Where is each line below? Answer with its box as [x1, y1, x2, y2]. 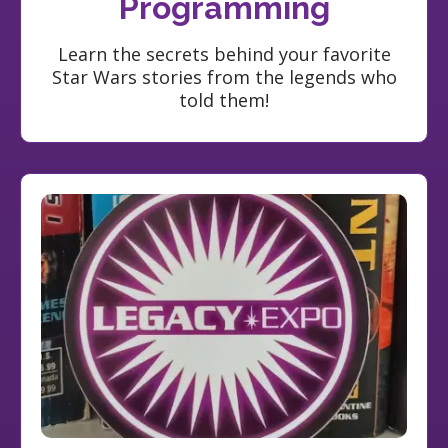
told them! [179, 87, 269, 112]
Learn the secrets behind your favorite [57, 41, 391, 66]
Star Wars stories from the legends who [51, 64, 397, 89]
